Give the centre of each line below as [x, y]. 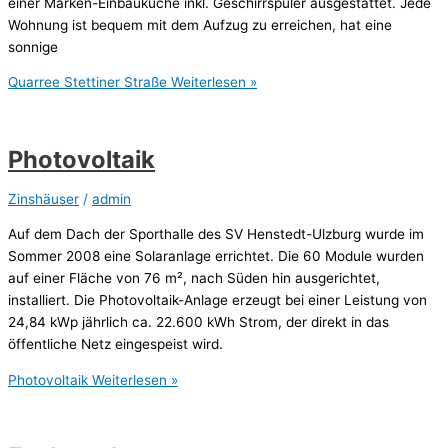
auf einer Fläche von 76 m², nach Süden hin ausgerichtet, [194, 278]
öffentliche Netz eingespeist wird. [115, 344]
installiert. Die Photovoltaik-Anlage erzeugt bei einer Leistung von [217, 300]
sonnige [33, 46]
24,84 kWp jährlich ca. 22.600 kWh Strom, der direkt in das [198, 322]
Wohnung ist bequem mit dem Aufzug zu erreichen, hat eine [200, 24]
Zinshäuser [43, 199]
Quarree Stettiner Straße [87, 82]
